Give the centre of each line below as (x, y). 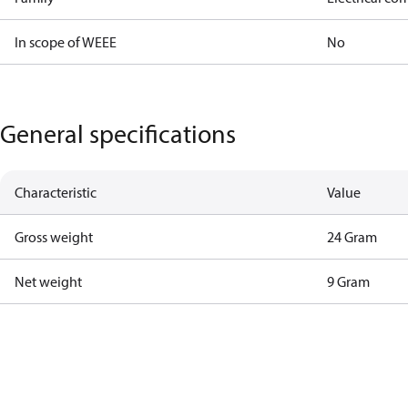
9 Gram (349, 281)
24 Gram (352, 237)
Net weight (48, 281)
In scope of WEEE (66, 42)
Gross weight (54, 237)
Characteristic (56, 192)
